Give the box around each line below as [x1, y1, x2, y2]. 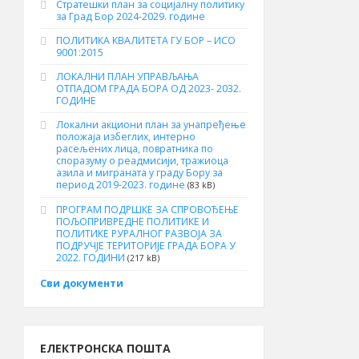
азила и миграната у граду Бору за [56, 166, 223, 179]
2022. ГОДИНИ [56, 251, 125, 264]
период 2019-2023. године [56, 178, 185, 192]
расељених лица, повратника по [56, 142, 213, 155]
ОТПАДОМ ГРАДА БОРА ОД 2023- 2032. [56, 82, 241, 95]
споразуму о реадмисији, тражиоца [56, 154, 228, 167]
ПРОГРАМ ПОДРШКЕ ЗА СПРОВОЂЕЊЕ [56, 203, 239, 216]
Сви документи [40, 276, 123, 290]
